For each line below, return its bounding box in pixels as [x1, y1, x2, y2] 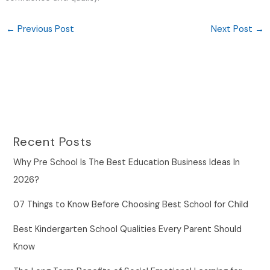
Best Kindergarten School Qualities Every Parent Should [13, 224, 242, 236]
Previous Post [14, 24, 74, 36]
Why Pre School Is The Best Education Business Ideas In [13, 157, 240, 169]
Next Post [211, 24, 256, 36]
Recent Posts [13, 134, 93, 150]
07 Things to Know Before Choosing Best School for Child [13, 199, 249, 211]
